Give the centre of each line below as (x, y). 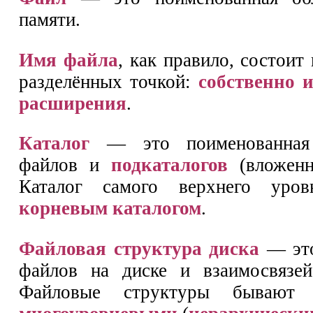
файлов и (65, 165)
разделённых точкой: (109, 81)
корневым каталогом (110, 209)
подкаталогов (169, 165)
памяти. (50, 19)
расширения (73, 103)
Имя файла (68, 60)
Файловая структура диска (139, 248)
